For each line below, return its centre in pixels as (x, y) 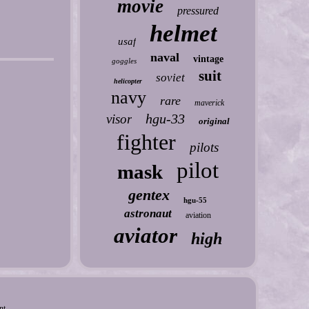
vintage (209, 59)
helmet (184, 33)
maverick (210, 103)
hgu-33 (165, 119)
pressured (198, 11)
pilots (205, 147)
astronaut (148, 213)
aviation (199, 215)
